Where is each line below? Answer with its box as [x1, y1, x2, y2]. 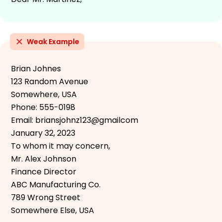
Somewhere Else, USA [11, 204, 94, 216]
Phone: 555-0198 [11, 101, 75, 113]
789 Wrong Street [11, 191, 80, 203]
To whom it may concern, [11, 140, 110, 152]
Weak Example [27, 36, 79, 47]
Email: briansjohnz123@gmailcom [11, 114, 138, 126]
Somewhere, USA [11, 88, 77, 100]
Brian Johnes [11, 62, 61, 74]
